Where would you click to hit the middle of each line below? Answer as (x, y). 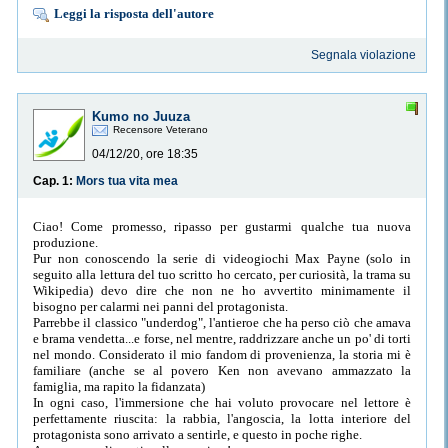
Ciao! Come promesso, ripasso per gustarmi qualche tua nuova (222, 226)
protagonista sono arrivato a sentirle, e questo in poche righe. (197, 434)
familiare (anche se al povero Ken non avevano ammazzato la (222, 370)
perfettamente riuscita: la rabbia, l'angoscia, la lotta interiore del (222, 418)
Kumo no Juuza (141, 117)
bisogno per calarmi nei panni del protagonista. (160, 306)
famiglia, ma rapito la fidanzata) (119, 386)
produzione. (65, 242)
